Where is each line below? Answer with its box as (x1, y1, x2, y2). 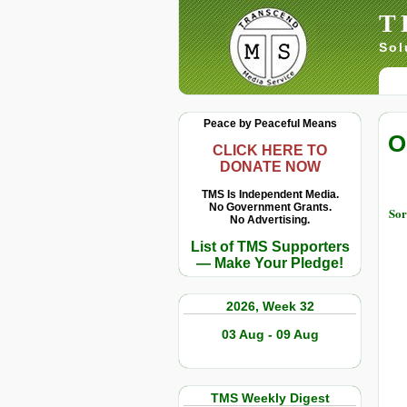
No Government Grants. (208, 201, 332, 213)
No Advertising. (230, 213, 310, 226)
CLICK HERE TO (213, 143, 327, 158)
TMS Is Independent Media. (201, 188, 339, 201)
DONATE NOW (219, 159, 321, 174)
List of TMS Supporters (190, 239, 350, 254)
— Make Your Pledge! (196, 255, 343, 271)
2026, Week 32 (225, 299, 314, 313)
